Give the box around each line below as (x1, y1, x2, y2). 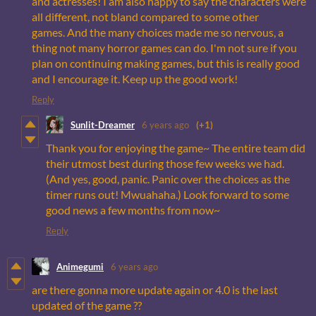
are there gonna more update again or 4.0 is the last (32, 283, 278, 297)
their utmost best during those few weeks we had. (46, 157, 284, 171)
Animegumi (56, 260, 104, 272)
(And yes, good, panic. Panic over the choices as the (46, 172, 290, 186)
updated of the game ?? (32, 298, 142, 312)
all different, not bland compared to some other (32, 10, 259, 24)
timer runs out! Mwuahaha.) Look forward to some (46, 188, 289, 202)
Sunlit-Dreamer (71, 119, 135, 130)
